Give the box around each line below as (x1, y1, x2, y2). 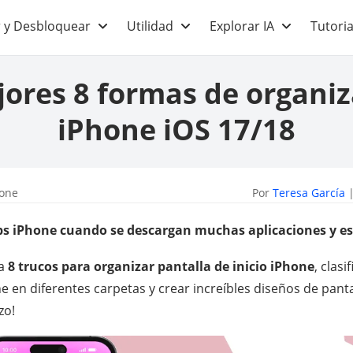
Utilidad (127, 17, 173, 35)
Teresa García (273, 185, 345, 200)
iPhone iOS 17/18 (58, 110, 295, 149)
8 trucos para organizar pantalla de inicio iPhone (8, 258, 314, 275)
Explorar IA (210, 17, 274, 35)
